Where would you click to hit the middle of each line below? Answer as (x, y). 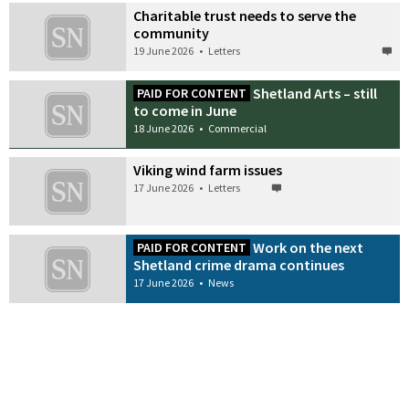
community (172, 32)
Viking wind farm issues (208, 170)
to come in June (185, 110)
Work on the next (309, 248)
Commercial (238, 128)
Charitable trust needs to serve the (245, 15)
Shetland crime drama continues (239, 265)
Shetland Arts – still (315, 93)
